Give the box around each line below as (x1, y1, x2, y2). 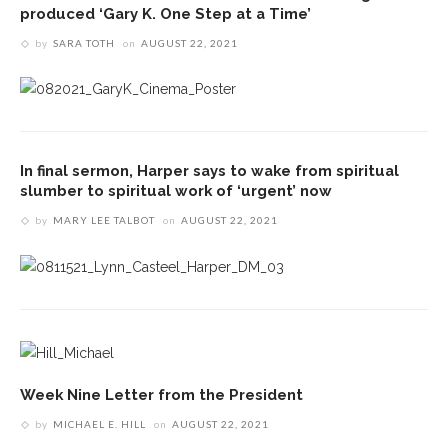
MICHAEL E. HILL (53, 417, 146, 430)
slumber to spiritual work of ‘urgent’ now (20, 182, 332, 200)
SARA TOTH (53, 36, 115, 49)
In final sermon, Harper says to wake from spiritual (20, 162, 399, 180)
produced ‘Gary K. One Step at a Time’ (20, 4, 311, 22)
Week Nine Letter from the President (20, 385, 303, 403)
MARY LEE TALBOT (53, 214, 155, 227)
